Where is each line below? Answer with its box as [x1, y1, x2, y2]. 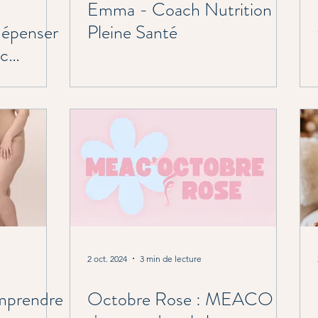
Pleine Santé [87, 19, 177, 45]
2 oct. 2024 [87, 253, 127, 264]
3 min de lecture [140, 253, 202, 264]
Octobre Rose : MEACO [87, 286, 273, 312]
